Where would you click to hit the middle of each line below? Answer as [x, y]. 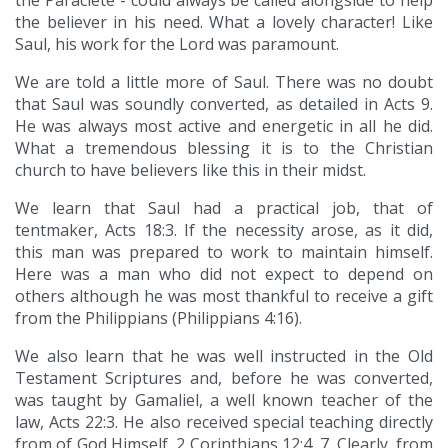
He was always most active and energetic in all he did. [224, 126]
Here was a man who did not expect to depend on [224, 274]
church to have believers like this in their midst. [190, 170]
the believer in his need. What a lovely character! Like [224, 22]
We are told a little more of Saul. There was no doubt [224, 82]
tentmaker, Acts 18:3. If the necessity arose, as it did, [224, 230]
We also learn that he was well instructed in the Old [224, 356]
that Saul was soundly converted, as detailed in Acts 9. [224, 104]
